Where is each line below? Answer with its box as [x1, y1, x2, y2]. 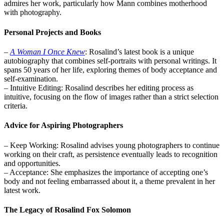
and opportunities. [4, 158, 60, 167]
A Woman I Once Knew [10, 47, 85, 56]
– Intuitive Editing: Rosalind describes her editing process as [4, 83, 193, 92]
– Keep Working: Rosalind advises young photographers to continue [4, 140, 219, 149]
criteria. [4, 101, 27, 110]
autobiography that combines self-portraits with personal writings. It [4, 56, 216, 65]
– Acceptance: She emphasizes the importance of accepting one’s [4, 167, 208, 176]
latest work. [4, 185, 40, 194]
